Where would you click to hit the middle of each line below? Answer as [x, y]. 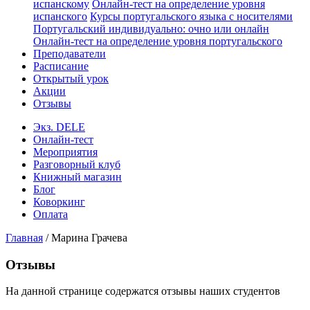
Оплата [51, 214]
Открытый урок [71, 79]
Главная [24, 238]
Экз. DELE [59, 127]
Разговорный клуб [77, 164]
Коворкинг [59, 202]
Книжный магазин [77, 177]
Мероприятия [65, 152]
